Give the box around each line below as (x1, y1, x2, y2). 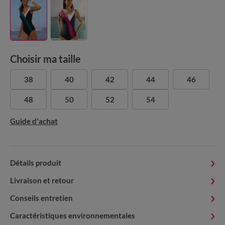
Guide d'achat (10, 117, 58, 126)
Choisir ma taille (10, 53, 81, 65)
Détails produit (10, 158, 61, 168)
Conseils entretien (10, 193, 73, 203)
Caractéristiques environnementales (10, 211, 135, 220)
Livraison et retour (10, 176, 74, 185)
